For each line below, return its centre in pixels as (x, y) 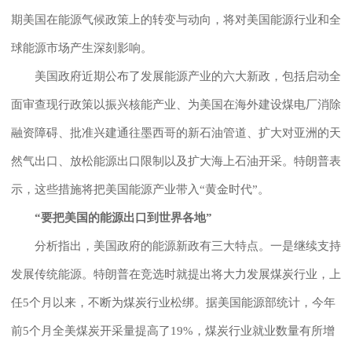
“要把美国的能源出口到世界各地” (112, 217)
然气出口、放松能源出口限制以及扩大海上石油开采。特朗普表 (176, 161)
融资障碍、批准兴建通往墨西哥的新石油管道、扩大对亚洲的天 (176, 132)
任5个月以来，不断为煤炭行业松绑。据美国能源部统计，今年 (173, 302)
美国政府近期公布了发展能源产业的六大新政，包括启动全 (176, 76)
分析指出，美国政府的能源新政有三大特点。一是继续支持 (176, 246)
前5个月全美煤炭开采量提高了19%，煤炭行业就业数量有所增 (173, 330)
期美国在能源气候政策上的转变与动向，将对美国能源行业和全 (176, 19)
